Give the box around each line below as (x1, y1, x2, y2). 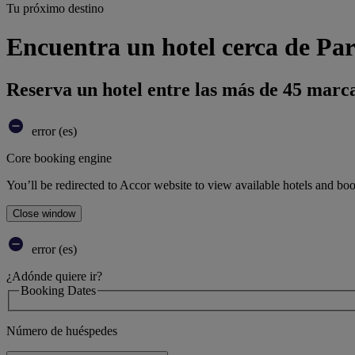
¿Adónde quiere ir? (6, 269, 102, 283)
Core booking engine (6, 151, 112, 165)
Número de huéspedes (6, 324, 117, 338)
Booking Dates (21, 283, 96, 297)
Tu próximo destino (6, 2, 104, 15)
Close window (13, 207, 75, 219)
